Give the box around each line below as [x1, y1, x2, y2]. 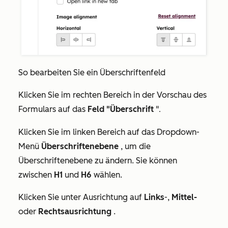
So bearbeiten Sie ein [18, 67, 100, 77]
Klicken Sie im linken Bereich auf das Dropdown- [18, 127, 199, 137]
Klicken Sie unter [18, 192, 83, 202]
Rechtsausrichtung [38, 206, 111, 216]
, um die [119, 141, 151, 151]
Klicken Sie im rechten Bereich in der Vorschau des [18, 90, 207, 100]
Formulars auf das [18, 104, 88, 114]
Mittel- [172, 192, 197, 202]
